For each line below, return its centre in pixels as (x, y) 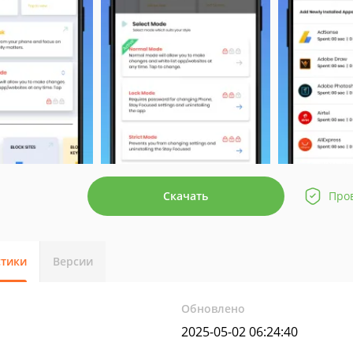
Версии (73, 261)
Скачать (186, 196)
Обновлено (214, 308)
